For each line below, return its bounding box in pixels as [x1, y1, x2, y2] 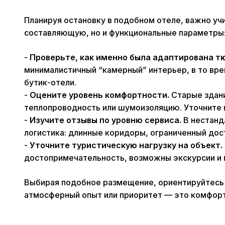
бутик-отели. [24, 77, 76, 88]
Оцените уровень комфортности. [30, 90, 169, 100]
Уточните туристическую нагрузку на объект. [30, 140, 222, 151]
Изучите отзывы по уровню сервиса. [30, 115, 181, 126]
